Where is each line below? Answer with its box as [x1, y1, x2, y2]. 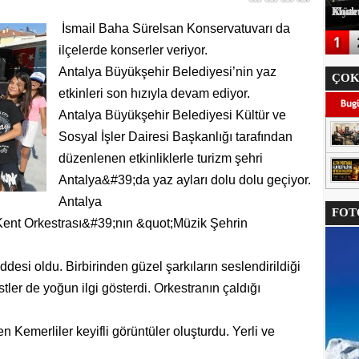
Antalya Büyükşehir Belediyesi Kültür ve [58, 108, 286, 122]
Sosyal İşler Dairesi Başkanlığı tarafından [58, 130, 292, 143]
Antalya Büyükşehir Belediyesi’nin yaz [58, 65, 276, 79]
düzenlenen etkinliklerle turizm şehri [58, 151, 263, 165]
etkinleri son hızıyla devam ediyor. [58, 87, 250, 100]
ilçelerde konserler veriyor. [58, 43, 208, 57]
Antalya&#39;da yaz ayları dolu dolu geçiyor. [58, 173, 311, 187]
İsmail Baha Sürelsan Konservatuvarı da [58, 22, 290, 35]
